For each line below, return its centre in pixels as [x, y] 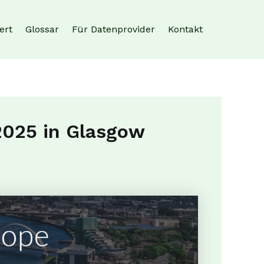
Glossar [42, 29]
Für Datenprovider [113, 29]
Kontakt [185, 29]
